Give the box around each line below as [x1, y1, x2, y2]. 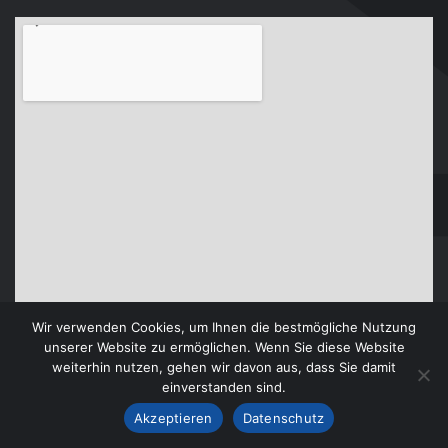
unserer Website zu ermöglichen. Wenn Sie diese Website [43, 339, 405, 355]
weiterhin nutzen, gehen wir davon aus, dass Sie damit [52, 359, 396, 375]
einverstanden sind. [162, 379, 286, 395]
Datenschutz [242, 409, 325, 426]
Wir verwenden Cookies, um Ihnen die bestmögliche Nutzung [32, 319, 416, 335]
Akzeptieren [133, 409, 213, 426]
